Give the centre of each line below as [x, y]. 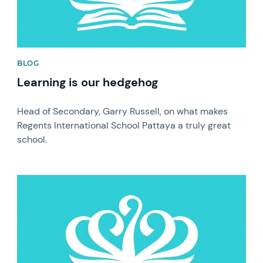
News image [43, 180]
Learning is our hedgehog [88, 82]
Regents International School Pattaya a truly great [124, 125]
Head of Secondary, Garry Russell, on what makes [123, 111]
